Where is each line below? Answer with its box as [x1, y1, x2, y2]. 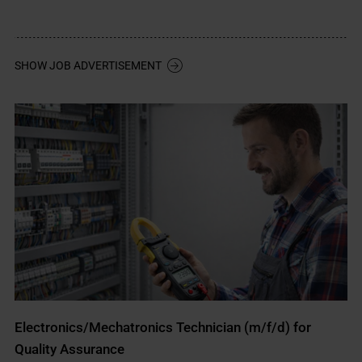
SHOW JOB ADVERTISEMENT [15, 58, 162, 72]
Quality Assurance [15, 340, 125, 357]
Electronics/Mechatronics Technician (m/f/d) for [15, 318, 312, 335]
